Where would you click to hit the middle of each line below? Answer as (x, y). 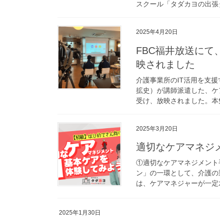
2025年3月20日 (157, 128)
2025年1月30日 (80, 212)
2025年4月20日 (157, 32)
